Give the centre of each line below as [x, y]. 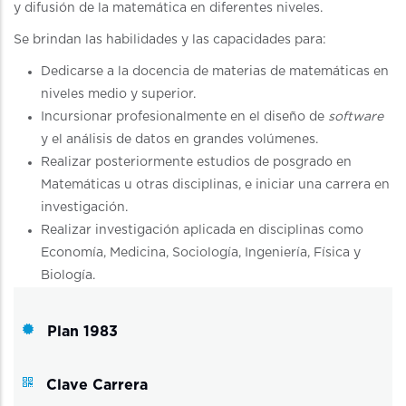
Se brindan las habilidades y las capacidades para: [170, 40]
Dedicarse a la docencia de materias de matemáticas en [215, 72]
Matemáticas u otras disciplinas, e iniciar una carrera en [215, 185]
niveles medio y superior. [118, 95]
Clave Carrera [97, 386]
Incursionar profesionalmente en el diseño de [184, 117]
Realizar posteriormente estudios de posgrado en [196, 163]
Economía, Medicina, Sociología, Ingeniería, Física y [201, 253]
